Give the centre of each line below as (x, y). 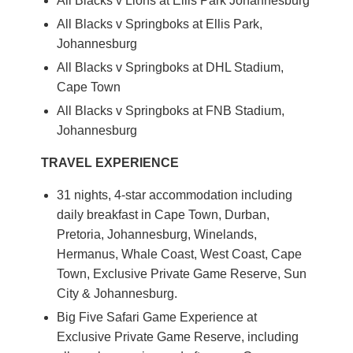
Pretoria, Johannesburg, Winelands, (157, 234)
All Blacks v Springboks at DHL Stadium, (170, 67)
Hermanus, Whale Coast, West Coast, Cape (179, 254)
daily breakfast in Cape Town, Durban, (163, 215)
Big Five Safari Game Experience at (157, 317)
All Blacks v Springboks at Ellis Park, (160, 24)
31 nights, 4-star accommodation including (175, 195)
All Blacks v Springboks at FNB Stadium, (171, 111)
